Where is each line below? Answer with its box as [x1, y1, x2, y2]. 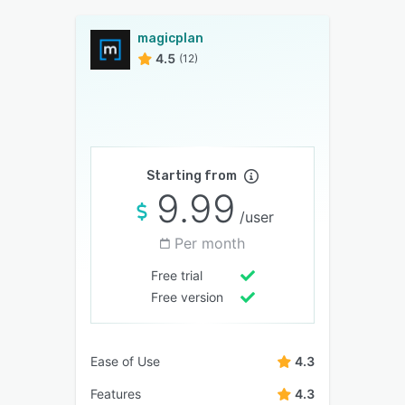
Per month [174, 233, 245, 252]
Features [90, 385, 141, 401]
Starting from [146, 167, 237, 184]
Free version [150, 288, 223, 305]
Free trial [150, 267, 202, 283]
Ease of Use [90, 353, 160, 369]
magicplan [137, 30, 203, 46]
